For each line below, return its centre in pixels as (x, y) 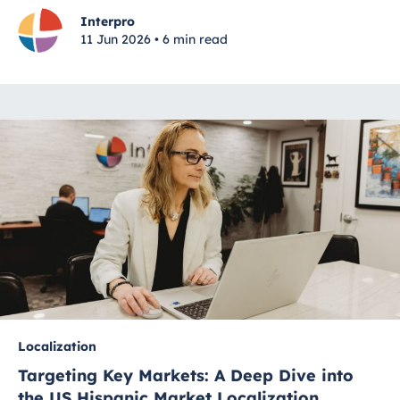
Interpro (108, 22)
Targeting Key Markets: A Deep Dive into (186, 376)
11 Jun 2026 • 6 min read (154, 40)
